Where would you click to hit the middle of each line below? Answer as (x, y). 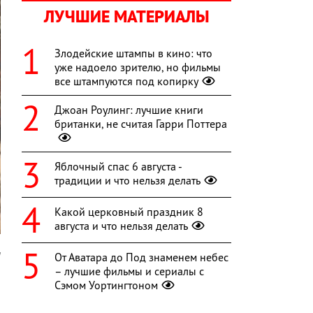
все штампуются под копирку (126, 81)
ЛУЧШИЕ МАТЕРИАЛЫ (126, 17)
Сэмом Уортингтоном (106, 285)
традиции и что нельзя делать (128, 181)
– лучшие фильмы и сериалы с (129, 271)
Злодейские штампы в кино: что (133, 53)
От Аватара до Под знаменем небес (141, 257)
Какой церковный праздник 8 (129, 212)
